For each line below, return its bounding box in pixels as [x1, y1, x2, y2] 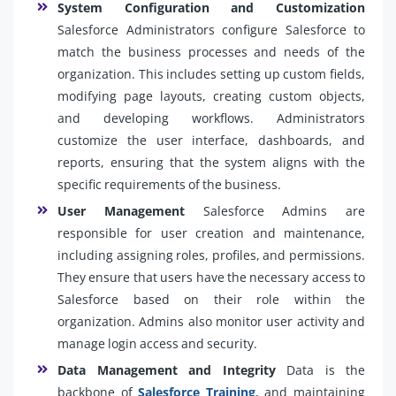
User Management [57, 202, 185, 219]
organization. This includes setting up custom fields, [57, 65, 365, 82]
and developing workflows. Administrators [57, 109, 365, 126]
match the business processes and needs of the [57, 42, 365, 60]
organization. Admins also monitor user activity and [57, 312, 365, 330]
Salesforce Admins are [184, 202, 365, 219]
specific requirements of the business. [57, 175, 281, 193]
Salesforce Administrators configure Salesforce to [57, 20, 365, 38]
